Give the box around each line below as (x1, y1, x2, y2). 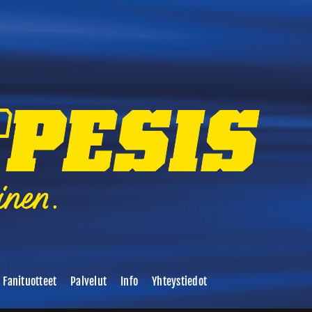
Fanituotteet (3, 274, 57, 289)
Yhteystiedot (152, 274, 208, 289)
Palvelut (70, 274, 107, 289)
